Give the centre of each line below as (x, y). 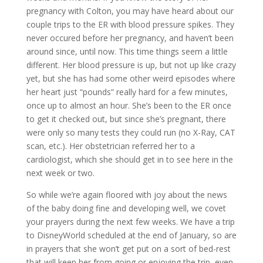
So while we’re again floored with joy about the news (127, 195)
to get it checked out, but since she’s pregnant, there (126, 119)
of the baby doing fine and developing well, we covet (126, 208)
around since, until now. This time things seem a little (127, 51)
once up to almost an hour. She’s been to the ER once (129, 105)
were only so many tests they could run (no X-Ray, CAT (131, 132)
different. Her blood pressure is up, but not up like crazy (131, 65)
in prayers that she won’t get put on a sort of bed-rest (128, 249)
